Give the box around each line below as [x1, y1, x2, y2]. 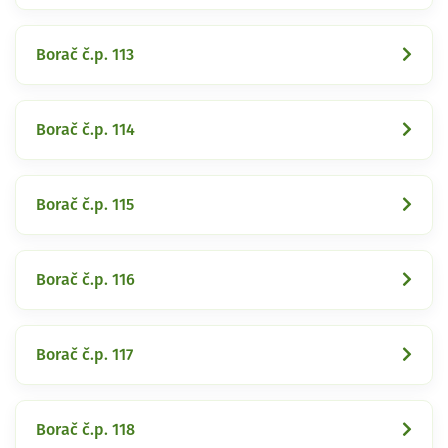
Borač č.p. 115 [36, 196, 134, 213]
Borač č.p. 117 [36, 346, 133, 363]
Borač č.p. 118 [36, 421, 135, 438]
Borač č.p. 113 [36, 46, 134, 63]
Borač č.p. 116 [36, 271, 135, 288]
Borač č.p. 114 [36, 121, 135, 138]
